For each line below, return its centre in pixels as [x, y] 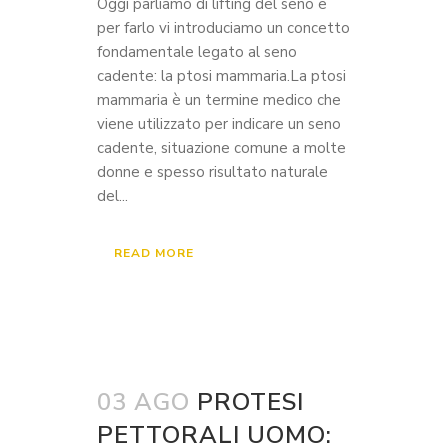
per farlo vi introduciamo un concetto [223, 28]
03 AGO [143, 402]
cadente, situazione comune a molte [221, 148]
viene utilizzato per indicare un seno [219, 124]
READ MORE [154, 253]
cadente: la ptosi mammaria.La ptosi [221, 76]
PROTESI [250, 402]
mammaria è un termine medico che [219, 100]
